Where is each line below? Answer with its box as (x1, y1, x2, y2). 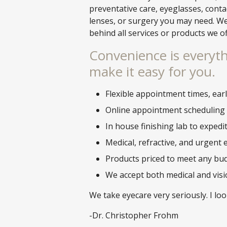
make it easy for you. (89, 62, 215, 81)
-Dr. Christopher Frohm (89, 210, 178, 221)
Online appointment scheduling (105, 104, 225, 116)
